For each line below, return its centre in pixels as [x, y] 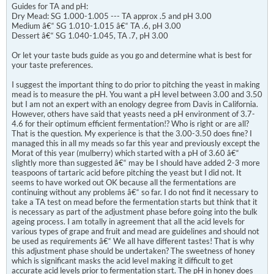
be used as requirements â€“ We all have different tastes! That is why [133, 241]
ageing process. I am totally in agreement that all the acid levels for [128, 221]
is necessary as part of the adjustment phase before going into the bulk [135, 212]
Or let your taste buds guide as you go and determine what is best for [132, 55]
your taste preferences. [52, 65]
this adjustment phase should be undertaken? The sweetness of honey [133, 251]
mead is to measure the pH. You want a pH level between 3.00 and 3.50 [137, 94]
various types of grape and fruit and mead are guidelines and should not [135, 231]
